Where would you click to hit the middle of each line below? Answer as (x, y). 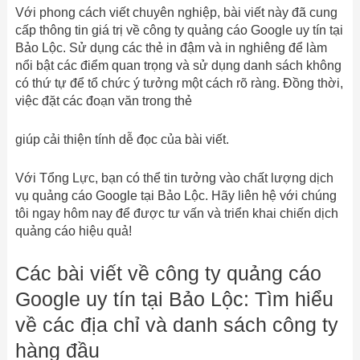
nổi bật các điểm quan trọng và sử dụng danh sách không (178, 66)
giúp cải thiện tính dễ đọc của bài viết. (122, 140)
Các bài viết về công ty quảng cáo (168, 274)
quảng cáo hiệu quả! (73, 231)
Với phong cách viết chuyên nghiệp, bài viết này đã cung (176, 13)
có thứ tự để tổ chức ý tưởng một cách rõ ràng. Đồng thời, (179, 84)
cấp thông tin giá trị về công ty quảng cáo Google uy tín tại (179, 31)
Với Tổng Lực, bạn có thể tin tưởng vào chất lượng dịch (174, 178)
